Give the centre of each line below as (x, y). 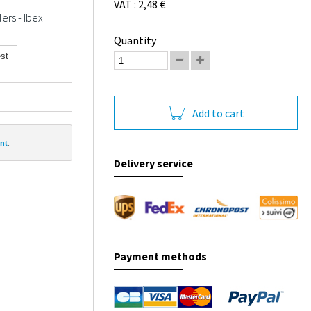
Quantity (135, 40)
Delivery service (154, 163)
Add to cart (219, 113)
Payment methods (161, 257)
